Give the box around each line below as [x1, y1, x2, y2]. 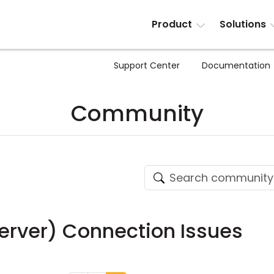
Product [152, 17, 193, 31]
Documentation [202, 59, 270, 72]
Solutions [219, 17, 266, 31]
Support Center [114, 59, 180, 72]
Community [70, 98, 204, 129]
